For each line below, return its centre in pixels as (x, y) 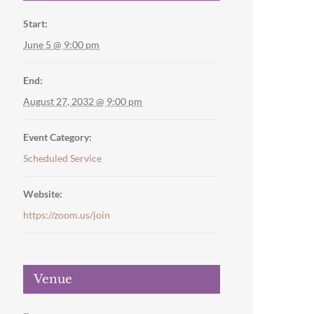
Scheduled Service (63, 158)
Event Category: (58, 137)
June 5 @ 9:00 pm (62, 45)
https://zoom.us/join (67, 215)
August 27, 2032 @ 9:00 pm (83, 102)
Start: (36, 24)
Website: (43, 194)
